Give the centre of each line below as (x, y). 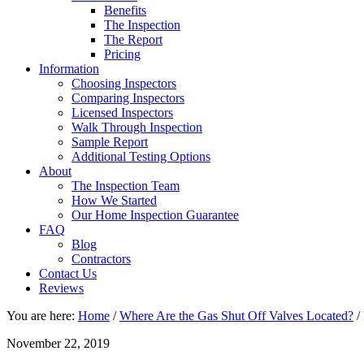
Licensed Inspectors (122, 113)
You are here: (42, 316)
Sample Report (110, 142)
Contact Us (68, 273)
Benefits (125, 10)
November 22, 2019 (58, 343)
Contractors (101, 259)
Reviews (61, 288)
